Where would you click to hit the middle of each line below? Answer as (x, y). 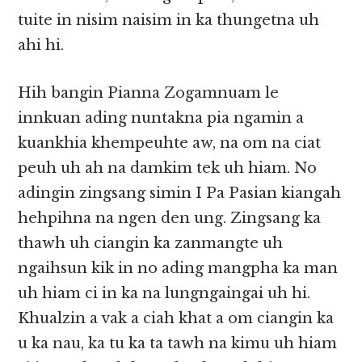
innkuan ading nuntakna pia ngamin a (161, 118)
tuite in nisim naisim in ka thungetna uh (169, 21)
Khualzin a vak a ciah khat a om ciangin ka (176, 319)
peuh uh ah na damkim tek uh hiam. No (168, 168)
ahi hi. (41, 46)
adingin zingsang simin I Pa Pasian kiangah (180, 194)
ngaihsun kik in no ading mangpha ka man (178, 269)
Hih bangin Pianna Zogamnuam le (149, 93)
